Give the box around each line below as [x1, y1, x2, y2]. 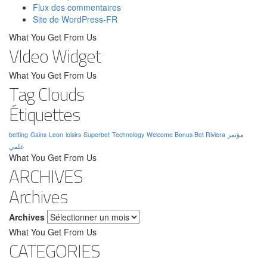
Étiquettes [9, 97, 80, 131]
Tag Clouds [9, 77, 84, 111]
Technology [112, 129, 144, 139]
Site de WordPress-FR [33, 13, 117, 25]
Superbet [83, 129, 110, 139]
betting [9, 129, 28, 139]
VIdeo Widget [9, 39, 101, 73]
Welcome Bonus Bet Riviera [147, 129, 225, 139]
